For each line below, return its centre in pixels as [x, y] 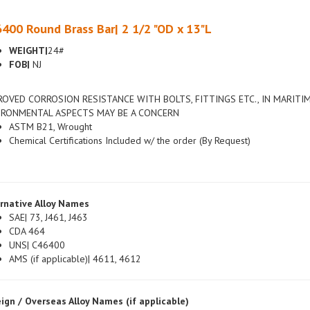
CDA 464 [27, 216]
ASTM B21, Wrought [50, 111]
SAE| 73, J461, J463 [48, 202]
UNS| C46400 [37, 230]
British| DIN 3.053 [45, 300]
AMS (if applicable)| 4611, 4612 [75, 244]
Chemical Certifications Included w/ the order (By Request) [129, 125]
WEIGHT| [28, 35]
